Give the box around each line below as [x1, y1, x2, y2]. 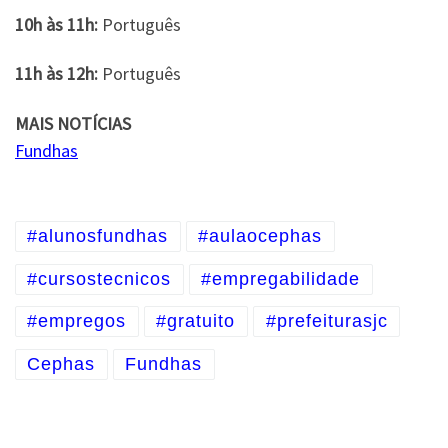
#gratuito [156, 311, 236, 332]
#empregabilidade [201, 269, 361, 290]
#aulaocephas [198, 226, 323, 247]
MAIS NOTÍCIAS [15, 111, 131, 135]
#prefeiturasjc [265, 311, 388, 332]
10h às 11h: [15, 12, 98, 36]
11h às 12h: [15, 62, 98, 85]
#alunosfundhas [27, 226, 169, 247]
